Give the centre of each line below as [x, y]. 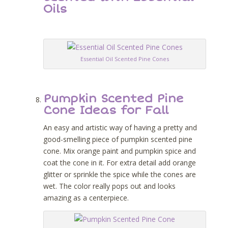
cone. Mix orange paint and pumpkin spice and [120, 151]
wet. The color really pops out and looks [109, 186]
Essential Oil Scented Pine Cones [125, 59]
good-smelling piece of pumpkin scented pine [118, 139]
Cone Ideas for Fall [106, 111]
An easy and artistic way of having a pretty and [120, 127]
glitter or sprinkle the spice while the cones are [120, 174]
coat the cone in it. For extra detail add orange [120, 162]
